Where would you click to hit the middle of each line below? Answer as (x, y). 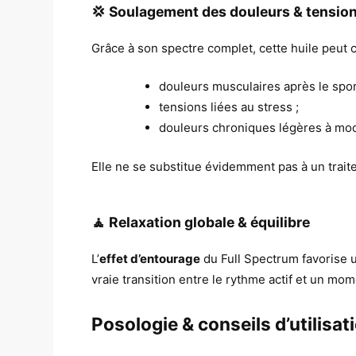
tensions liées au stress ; (229, 107)
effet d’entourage (150, 259)
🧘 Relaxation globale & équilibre (201, 222)
